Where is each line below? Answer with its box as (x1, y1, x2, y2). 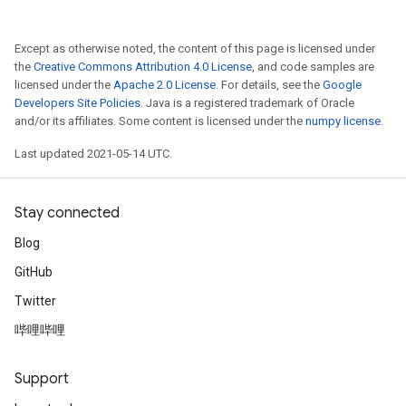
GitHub (14, 265, 53, 279)
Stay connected (14, 204, 120, 222)
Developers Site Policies (14, 96, 140, 110)
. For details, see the (216, 78, 323, 92)
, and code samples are (252, 60, 374, 73)
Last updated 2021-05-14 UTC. (14, 147, 172, 160)
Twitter (14, 294, 56, 308)
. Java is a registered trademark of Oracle (140, 96, 354, 110)
